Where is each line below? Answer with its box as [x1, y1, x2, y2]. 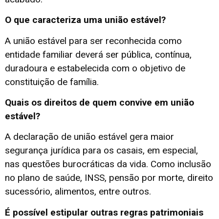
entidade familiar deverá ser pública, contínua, [5, 48, 192, 60]
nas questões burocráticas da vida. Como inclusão [5, 158, 211, 170]
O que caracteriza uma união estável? [5, 14, 166, 26]
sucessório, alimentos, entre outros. [5, 186, 151, 197]
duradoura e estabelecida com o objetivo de [5, 62, 185, 74]
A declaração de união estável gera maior [5, 131, 174, 143]
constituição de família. [5, 76, 99, 88]
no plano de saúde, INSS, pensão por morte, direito [5, 172, 213, 184]
